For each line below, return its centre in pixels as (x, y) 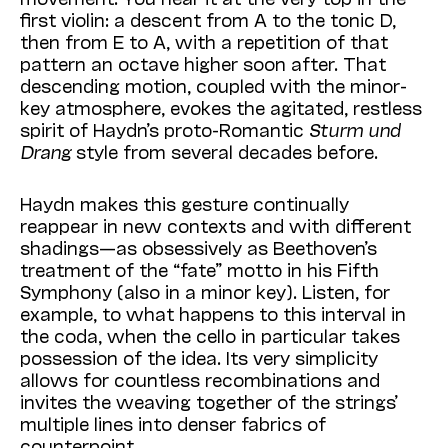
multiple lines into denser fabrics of (173, 423)
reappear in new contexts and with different (215, 225)
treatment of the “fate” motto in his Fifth (199, 269)
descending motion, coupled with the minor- (213, 85)
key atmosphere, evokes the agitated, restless (221, 107)
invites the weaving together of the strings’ (209, 401)
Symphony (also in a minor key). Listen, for (205, 291)
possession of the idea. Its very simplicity (199, 357)
